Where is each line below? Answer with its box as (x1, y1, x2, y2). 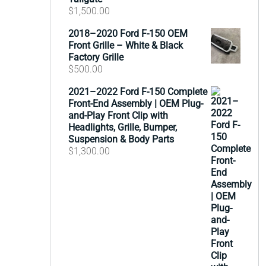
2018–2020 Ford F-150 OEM (68, 28, 188, 39)
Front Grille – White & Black (68, 40, 183, 51)
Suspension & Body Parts (68, 134, 174, 145)
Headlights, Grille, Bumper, (68, 122, 177, 133)
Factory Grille (68, 52, 123, 63)
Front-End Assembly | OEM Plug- (68, 98, 203, 109)
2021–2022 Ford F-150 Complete (68, 86, 207, 97)
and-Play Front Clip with (68, 110, 168, 121)
